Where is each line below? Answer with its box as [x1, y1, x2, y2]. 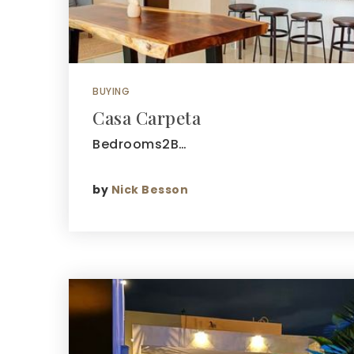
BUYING [92, 85, 130, 98]
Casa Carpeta [92, 106, 201, 130]
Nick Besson [111, 181, 188, 198]
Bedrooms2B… [92, 135, 187, 153]
